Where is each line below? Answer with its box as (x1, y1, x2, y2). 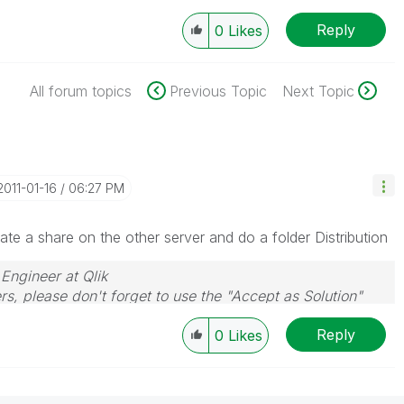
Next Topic (281, 82, 354, 100)
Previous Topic (169, 82, 267, 100)
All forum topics (29, 82, 132, 100)
